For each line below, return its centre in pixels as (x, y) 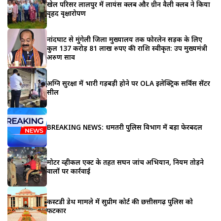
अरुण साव (61, 57)
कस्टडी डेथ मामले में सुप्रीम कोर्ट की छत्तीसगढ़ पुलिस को (120, 201)
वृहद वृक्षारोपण (66, 13)
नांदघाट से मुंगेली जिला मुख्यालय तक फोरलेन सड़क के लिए (125, 39)
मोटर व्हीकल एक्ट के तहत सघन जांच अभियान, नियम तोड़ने (125, 162)
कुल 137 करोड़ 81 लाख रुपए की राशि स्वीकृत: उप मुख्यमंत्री (127, 48)
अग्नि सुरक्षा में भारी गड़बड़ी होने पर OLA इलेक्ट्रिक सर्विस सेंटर (129, 83)
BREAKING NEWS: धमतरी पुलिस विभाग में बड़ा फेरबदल (125, 127)
